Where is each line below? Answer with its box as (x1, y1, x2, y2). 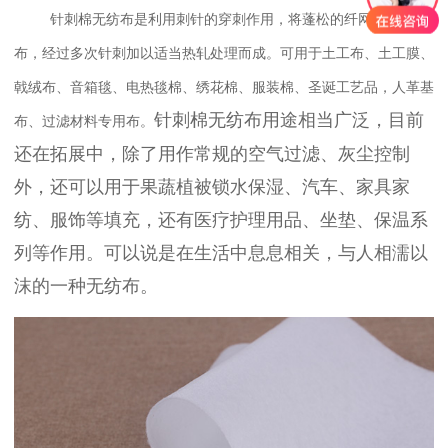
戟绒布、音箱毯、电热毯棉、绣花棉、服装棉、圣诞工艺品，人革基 (14, 80, 434, 96)
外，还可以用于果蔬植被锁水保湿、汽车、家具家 (14, 177, 410, 198)
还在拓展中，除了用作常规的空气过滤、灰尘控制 (14, 144, 410, 165)
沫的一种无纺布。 (14, 276, 158, 297)
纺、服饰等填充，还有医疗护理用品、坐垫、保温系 (14, 210, 428, 231)
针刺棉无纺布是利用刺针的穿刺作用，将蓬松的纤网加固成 (50, 12, 415, 28)
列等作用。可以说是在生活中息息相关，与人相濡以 (14, 243, 428, 264)
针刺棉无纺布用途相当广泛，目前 (154, 110, 424, 131)
